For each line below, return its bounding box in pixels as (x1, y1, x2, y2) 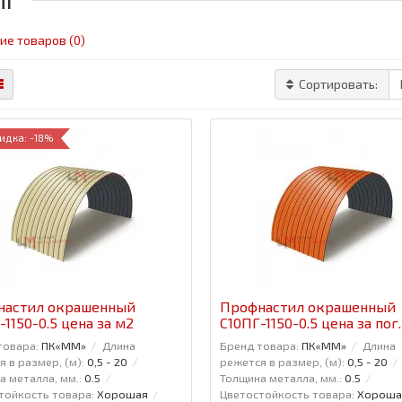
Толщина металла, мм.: (219, 370, 342, 385)
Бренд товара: (219, 337, 299, 353)
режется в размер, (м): (219, 354, 345, 369)
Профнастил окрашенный (219, 297, 396, 315)
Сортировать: (299, 75, 379, 92)
